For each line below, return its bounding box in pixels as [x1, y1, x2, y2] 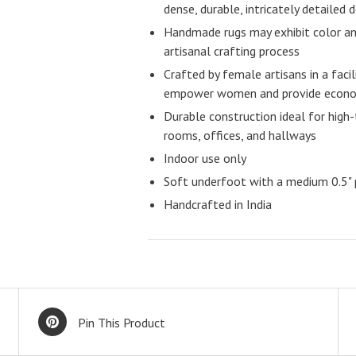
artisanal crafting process [164, 43, 300, 59]
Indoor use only [164, 150, 247, 166]
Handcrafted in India [164, 196, 273, 212]
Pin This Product [78, 315, 166, 331]
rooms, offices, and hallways [164, 127, 317, 143]
